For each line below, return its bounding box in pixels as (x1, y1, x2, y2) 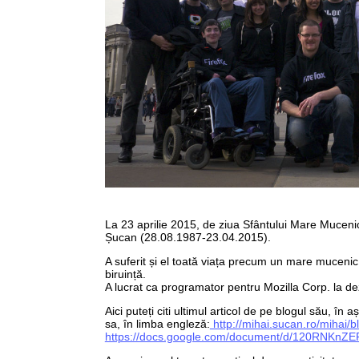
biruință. (104, 267, 146, 280)
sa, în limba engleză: (104, 317, 210, 330)
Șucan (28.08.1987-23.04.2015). (104, 230, 271, 244)
